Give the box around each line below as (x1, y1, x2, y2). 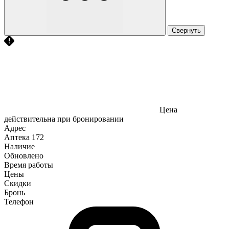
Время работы (4, 160, 53, 169)
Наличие (4, 142, 35, 151)
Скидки (4, 178, 31, 188)
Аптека (4, 132, 30, 142)
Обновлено (4, 151, 43, 160)
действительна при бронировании (4, 114, 124, 123)
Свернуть (172, 26, 201, 34)
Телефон (4, 197, 34, 206)
